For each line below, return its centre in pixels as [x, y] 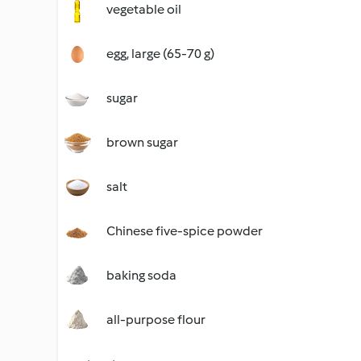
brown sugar [142, 142]
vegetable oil [144, 9]
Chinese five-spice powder [185, 231]
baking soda [141, 275]
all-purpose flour [156, 320]
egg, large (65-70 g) [160, 54]
